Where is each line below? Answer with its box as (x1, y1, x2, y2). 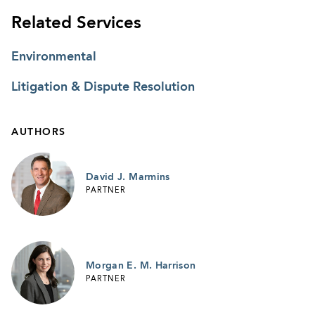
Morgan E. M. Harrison (86, 260, 196, 271)
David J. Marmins (86, 172, 170, 182)
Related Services (11, 15, 141, 32)
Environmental (11, 50, 96, 63)
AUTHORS (11, 127, 66, 137)
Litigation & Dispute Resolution (11, 80, 195, 94)
